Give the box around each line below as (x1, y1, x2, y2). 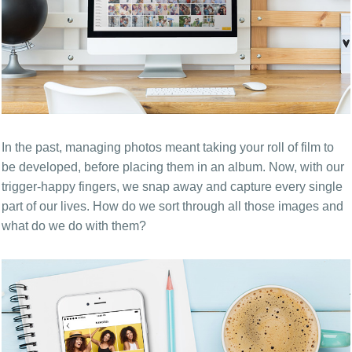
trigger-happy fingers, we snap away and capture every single (2, 179, 343, 193)
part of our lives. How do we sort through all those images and (2, 199, 343, 213)
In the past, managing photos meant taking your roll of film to (2, 140, 334, 154)
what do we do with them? (2, 218, 146, 233)
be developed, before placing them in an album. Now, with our (2, 159, 344, 174)
